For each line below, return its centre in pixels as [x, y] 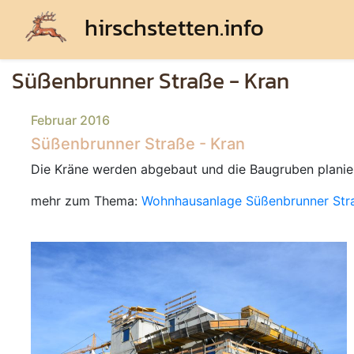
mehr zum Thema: [86, 201]
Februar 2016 [70, 120]
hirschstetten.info [171, 27]
